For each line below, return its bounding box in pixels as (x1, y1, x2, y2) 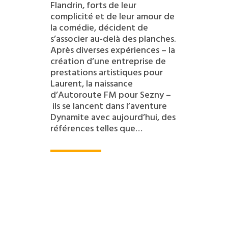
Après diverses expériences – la (50, 42, 175, 58)
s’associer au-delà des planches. (50, 31, 176, 46)
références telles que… (50, 121, 142, 136)
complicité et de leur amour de (50, 9, 175, 24)
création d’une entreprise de (50, 53, 166, 69)
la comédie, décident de (50, 20, 148, 35)
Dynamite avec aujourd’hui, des (50, 109, 176, 125)
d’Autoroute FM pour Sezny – (50, 87, 171, 102)
